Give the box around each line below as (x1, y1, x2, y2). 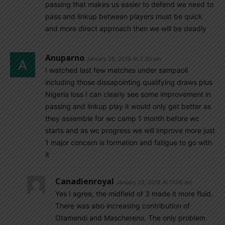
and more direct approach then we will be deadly (45, 24, 206, 33)
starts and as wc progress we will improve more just (45, 126, 215, 135)
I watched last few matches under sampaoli (45, 66, 188, 74)
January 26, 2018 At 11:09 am (116, 179, 192, 186)
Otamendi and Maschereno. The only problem (55, 213, 205, 222)
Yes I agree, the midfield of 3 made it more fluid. (55, 189, 213, 198)
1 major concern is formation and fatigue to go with (45, 138, 212, 147)
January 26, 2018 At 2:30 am (86, 55, 161, 62)
